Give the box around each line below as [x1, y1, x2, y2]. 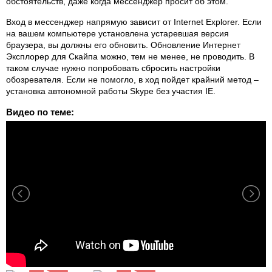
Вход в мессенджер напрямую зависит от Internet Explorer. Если [6, 16, 262, 27]
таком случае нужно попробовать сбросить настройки [6, 63, 220, 73]
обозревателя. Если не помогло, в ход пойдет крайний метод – [6, 74, 259, 84]
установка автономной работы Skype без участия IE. [6, 86, 216, 96]
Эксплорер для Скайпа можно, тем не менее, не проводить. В [6, 51, 254, 61]
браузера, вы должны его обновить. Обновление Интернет [6, 39, 240, 50]
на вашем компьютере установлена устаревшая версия [6, 28, 229, 38]
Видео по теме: [6, 107, 74, 117]
